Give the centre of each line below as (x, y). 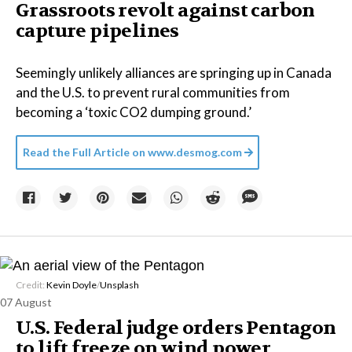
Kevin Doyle (71, 285)
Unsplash (119, 285)
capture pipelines (97, 31)
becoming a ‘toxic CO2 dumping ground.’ (134, 112)
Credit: (31, 285)
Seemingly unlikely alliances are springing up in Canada (174, 73)
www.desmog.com (195, 152)
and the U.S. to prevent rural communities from (153, 92)
